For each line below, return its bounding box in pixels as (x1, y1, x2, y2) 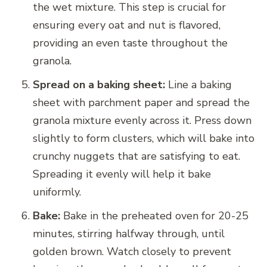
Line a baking (165, 77, 232, 92)
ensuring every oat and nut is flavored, (33, 18, 221, 33)
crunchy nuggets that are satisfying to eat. (33, 149, 240, 164)
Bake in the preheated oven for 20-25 (60, 209, 249, 223)
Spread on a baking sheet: (33, 77, 165, 92)
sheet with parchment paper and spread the (33, 95, 250, 110)
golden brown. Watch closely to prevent (33, 244, 231, 259)
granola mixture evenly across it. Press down (33, 113, 252, 128)
